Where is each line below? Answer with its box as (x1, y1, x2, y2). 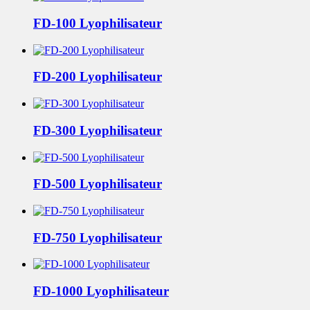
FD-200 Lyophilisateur (33, 69, 162, 84)
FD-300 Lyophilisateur (33, 122, 162, 138)
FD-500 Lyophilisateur (33, 176, 162, 192)
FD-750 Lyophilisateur (33, 230, 162, 245)
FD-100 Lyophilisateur (33, 15, 162, 30)
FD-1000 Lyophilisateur (33, 284, 169, 299)
